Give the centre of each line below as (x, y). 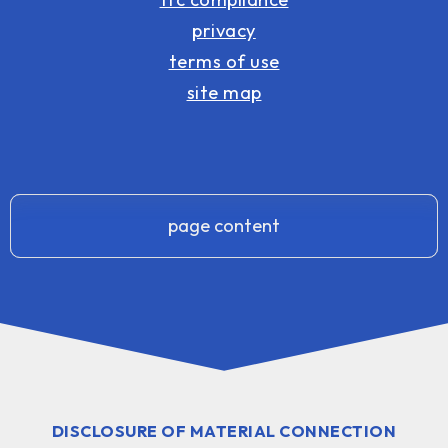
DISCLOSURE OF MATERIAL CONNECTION (224, 430)
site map (224, 92)
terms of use (224, 61)
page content (224, 225)
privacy (224, 30)
